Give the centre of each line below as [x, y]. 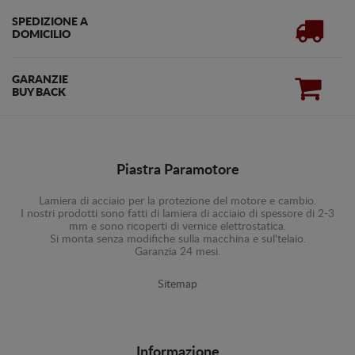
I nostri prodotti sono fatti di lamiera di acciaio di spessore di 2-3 [177, 214]
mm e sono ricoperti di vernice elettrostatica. [177, 227]
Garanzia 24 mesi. [177, 252]
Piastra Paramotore [177, 170]
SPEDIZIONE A [50, 22]
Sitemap [177, 284]
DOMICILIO [41, 35]
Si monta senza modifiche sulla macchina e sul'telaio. [177, 239]
